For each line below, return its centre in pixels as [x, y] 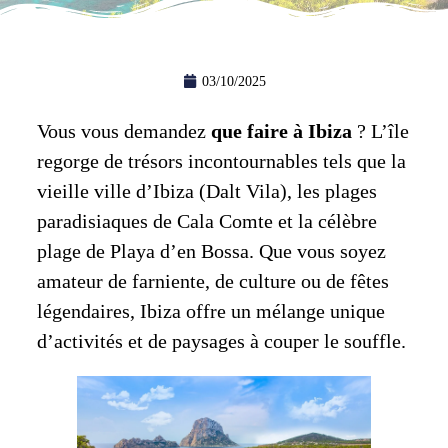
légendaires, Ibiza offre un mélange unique [210, 310]
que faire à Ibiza [281, 130]
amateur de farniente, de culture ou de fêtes [212, 280]
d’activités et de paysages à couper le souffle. [221, 340]
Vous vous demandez [123, 130]
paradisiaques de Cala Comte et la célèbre [206, 220]
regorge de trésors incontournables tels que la [221, 160]
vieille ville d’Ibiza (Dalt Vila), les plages [206, 190]
